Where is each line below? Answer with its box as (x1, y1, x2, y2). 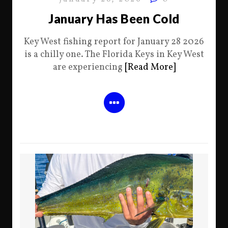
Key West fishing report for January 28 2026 (24, 36, 204, 48)
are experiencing (52, 61, 125, 74)
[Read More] (124, 61, 176, 74)
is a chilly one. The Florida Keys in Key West (24, 48, 204, 61)
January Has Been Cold (48, 11, 180, 26)
